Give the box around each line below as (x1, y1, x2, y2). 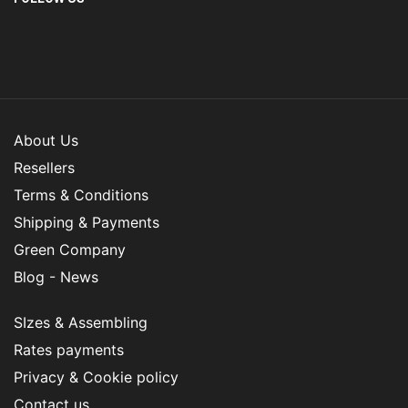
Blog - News (14, 268, 98, 287)
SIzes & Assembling (14, 313, 148, 332)
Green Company (14, 240, 126, 260)
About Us (14, 131, 78, 150)
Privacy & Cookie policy (14, 368, 178, 387)
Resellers (14, 158, 75, 178)
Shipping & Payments (14, 213, 159, 232)
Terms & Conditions (14, 186, 148, 205)
